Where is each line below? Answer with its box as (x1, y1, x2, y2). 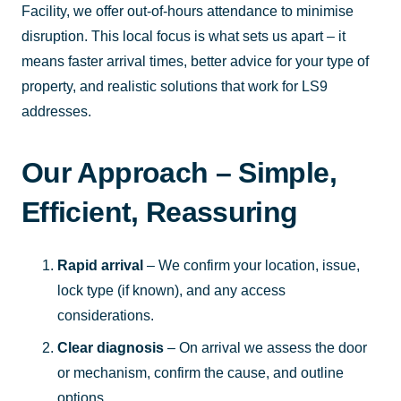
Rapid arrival (57, 257, 143, 273)
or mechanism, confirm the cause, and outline (57, 364, 344, 380)
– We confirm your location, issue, (143, 257, 360, 273)
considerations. (57, 307, 154, 323)
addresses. (21, 103, 91, 119)
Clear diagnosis (57, 339, 164, 355)
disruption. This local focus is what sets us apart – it (21, 28, 346, 44)
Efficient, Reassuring (21, 195, 298, 228)
